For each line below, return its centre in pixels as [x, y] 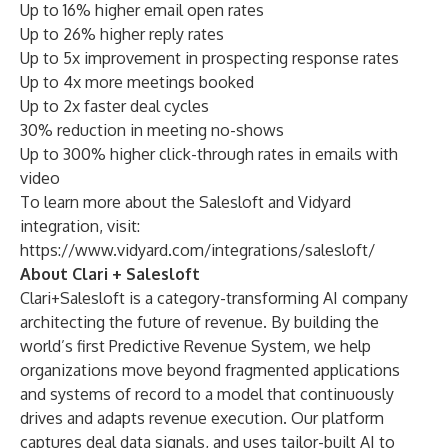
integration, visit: [80, 226]
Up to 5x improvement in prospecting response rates [209, 58]
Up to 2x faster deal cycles [114, 106]
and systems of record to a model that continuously [207, 394]
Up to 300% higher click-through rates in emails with [209, 154]
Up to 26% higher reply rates [122, 34]
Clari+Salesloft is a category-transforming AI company [214, 298]
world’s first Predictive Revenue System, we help [195, 346]
